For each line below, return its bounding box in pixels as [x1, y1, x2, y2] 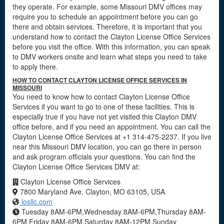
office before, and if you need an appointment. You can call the [12, 121, 210, 131]
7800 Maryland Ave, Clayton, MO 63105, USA [18, 186, 165, 196]
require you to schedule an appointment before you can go [12, 11, 198, 21]
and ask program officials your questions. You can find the [12, 151, 195, 161]
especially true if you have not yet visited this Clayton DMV [12, 111, 196, 121]
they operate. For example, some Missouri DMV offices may [12, 1, 202, 11]
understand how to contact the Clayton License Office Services [12, 31, 210, 41]
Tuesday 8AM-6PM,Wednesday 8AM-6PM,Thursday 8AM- [19, 206, 206, 216]
